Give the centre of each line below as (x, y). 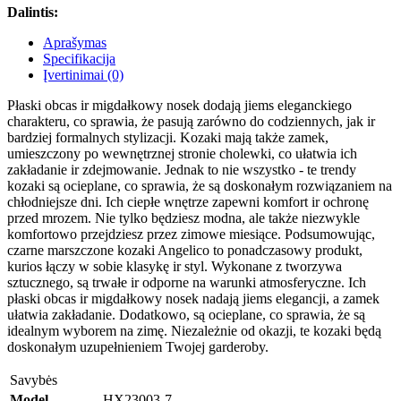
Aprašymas (75, 43)
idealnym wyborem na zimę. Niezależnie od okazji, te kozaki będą (194, 331)
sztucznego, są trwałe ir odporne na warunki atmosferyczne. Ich (187, 283)
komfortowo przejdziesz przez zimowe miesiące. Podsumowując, (191, 235)
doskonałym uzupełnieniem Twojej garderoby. (138, 347)
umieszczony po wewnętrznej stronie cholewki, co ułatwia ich (182, 154)
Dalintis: (33, 13)
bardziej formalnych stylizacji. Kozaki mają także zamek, (168, 138)
